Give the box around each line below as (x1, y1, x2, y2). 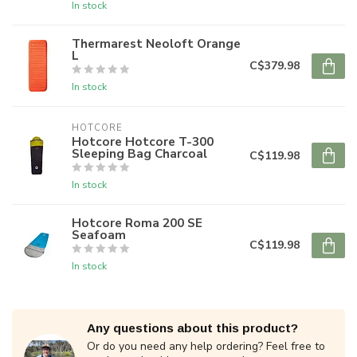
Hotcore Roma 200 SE (72, 214, 202, 231)
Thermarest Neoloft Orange (72, 35, 241, 52)
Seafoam (72, 226, 126, 243)
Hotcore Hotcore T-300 (72, 133, 214, 150)
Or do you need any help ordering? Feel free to (87, 339, 325, 354)
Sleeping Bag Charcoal (72, 145, 207, 162)
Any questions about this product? (87, 321, 298, 335)
